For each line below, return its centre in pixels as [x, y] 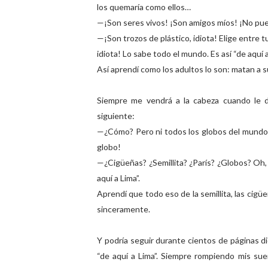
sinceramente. [124, 209]
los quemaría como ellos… [144, 7]
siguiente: [116, 116]
